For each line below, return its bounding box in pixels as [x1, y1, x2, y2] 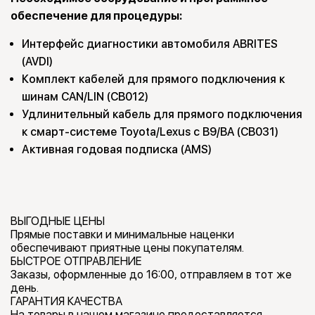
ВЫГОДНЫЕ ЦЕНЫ [11, 214, 105, 229]
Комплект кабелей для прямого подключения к [22, 72, 285, 86]
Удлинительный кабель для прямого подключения [22, 108, 302, 122]
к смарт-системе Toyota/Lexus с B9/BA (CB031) [22, 125, 278, 139]
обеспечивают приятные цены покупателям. [11, 241, 244, 255]
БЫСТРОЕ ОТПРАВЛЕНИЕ [11, 255, 142, 269]
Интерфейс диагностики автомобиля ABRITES [22, 37, 278, 51]
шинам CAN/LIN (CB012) [22, 90, 148, 104]
